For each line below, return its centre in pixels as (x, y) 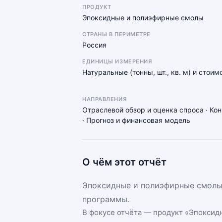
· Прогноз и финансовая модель (136, 120)
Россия (94, 45)
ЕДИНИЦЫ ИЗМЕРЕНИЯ (117, 61)
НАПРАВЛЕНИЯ (105, 99)
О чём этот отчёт (124, 162)
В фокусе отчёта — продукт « (136, 212)
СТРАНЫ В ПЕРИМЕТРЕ (116, 34)
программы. (106, 199)
